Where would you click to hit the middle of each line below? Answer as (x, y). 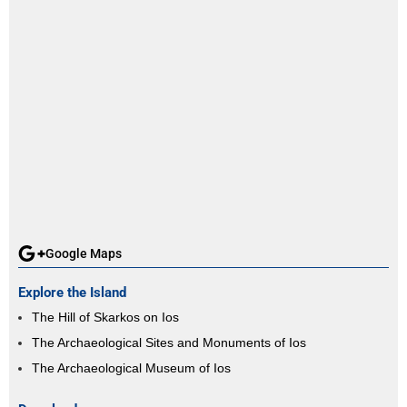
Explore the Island (72, 292)
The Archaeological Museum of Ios (131, 367)
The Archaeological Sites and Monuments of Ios (169, 342)
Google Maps (84, 253)
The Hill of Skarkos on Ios (105, 317)
